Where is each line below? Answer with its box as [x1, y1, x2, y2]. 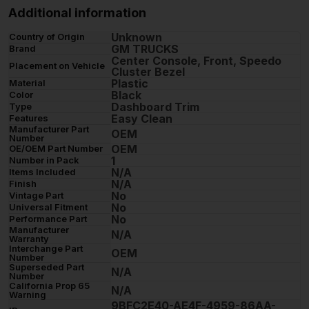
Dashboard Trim [111, 100, 199, 114]
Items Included [9, 166, 76, 178]
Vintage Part [9, 190, 63, 201]
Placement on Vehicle [9, 60, 105, 72]
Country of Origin [9, 31, 85, 43]
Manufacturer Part [9, 123, 89, 135]
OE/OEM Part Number [9, 143, 103, 154]
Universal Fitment [9, 201, 88, 213]
